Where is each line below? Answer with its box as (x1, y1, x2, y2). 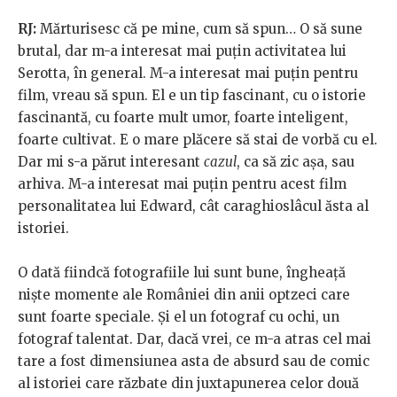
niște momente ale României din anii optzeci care (18, 286, 350, 304)
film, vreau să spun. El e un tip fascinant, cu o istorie (18, 87, 366, 105)
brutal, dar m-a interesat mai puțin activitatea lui (18, 43, 346, 60)
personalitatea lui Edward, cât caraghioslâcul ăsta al (18, 198, 369, 215)
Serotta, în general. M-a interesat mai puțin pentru (18, 65, 358, 82)
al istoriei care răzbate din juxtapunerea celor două (18, 375, 359, 393)
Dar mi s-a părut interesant (18, 153, 204, 171)
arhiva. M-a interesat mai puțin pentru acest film (18, 175, 346, 193)
